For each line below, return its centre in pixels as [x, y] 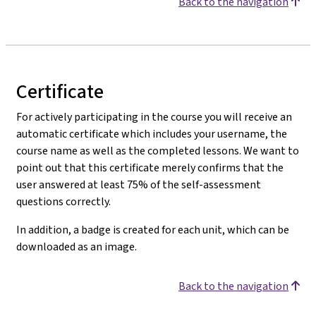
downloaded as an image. [77, 247]
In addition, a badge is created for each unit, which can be [153, 230]
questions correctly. [63, 201]
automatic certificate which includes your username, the [152, 134]
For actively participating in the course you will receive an [154, 117]
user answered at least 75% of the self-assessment [139, 184]
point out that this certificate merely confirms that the [150, 168]
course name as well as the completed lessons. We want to [158, 151]
